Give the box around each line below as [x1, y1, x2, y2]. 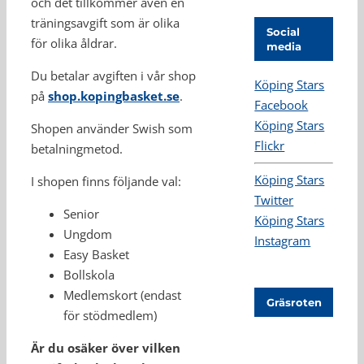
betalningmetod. [31, 141, 123, 157]
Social [266, 25, 301, 38]
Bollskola [63, 266, 115, 283]
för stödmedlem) [63, 307, 157, 323]
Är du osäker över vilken [31, 340, 180, 356]
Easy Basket [63, 246, 129, 262]
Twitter [254, 192, 294, 209]
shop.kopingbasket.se [48, 88, 180, 104]
